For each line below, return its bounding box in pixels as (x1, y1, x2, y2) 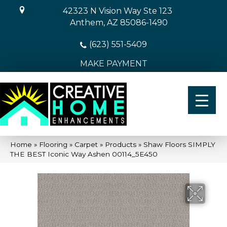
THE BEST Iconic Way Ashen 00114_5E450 (10, 149, 158, 158)
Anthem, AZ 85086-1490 (69, 18, 168, 27)
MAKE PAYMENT (80, 59, 147, 68)
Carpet (74, 140, 98, 148)
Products (105, 140, 136, 148)
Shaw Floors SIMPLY (143, 140, 215, 148)
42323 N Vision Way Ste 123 (62, 6, 172, 16)
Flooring (39, 140, 67, 148)
